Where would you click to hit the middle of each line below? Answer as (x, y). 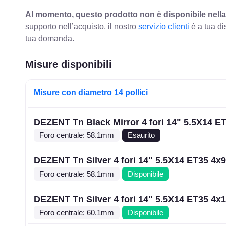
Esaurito (142, 135)
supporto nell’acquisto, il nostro (82, 26)
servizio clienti (164, 26)
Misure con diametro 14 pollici (91, 92)
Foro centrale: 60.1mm (77, 213)
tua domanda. (50, 38)
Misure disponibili (69, 64)
